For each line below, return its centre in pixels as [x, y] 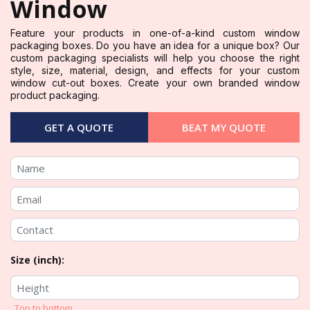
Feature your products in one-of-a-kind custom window [155, 33]
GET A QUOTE [79, 127]
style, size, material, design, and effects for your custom [155, 70]
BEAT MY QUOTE [224, 127]
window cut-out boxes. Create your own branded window [155, 82]
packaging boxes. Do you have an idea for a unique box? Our [155, 45]
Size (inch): [37, 260]
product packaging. [55, 95]
